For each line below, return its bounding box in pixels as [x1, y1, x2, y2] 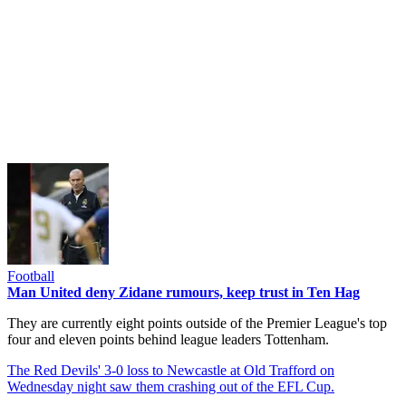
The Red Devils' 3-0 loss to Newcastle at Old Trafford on [7, 362, 334, 378]
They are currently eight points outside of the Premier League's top [7, 314, 387, 331]
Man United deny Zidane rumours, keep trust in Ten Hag [7, 284, 360, 300]
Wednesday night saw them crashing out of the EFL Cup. [7, 378, 334, 394]
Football [7, 267, 54, 284]
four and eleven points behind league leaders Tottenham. [7, 331, 329, 347]
